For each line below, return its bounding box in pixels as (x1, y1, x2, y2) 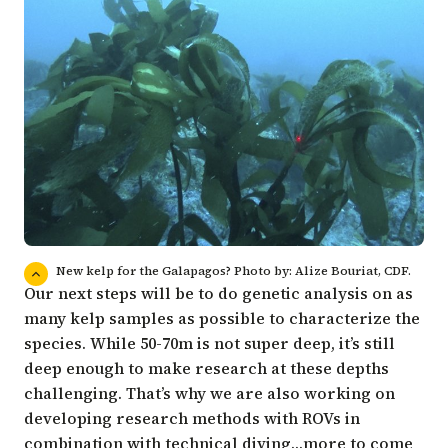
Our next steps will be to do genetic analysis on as (24, 281, 413, 304)
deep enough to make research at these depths (24, 356, 389, 379)
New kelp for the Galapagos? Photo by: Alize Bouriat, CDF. (56, 262, 411, 279)
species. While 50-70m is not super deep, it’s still (24, 331, 395, 354)
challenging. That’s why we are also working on (24, 381, 395, 404)
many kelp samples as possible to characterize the (24, 306, 420, 329)
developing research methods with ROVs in (24, 406, 360, 429)
